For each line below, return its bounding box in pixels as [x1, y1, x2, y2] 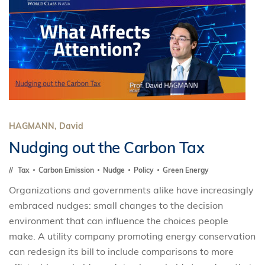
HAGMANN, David [9, 121, 83, 131]
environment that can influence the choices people [9, 215, 228, 227]
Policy [134, 166, 156, 174]
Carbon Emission [38, 166, 96, 174]
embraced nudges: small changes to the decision [9, 199, 223, 211]
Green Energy [163, 166, 209, 174]
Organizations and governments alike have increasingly [9, 184, 254, 196]
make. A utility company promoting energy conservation [9, 230, 256, 242]
